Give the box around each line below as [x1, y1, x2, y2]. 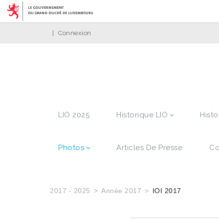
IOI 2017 [152, 187, 181, 195]
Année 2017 [101, 187, 141, 195]
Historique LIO [116, 110, 168, 119]
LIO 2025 [58, 110, 89, 119]
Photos [58, 143, 84, 152]
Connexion [58, 29, 91, 37]
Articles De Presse [116, 143, 182, 152]
